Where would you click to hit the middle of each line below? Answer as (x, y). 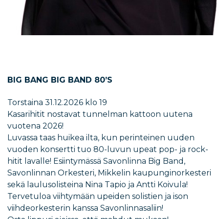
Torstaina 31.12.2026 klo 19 (57, 103)
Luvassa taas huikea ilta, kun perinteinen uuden (101, 138)
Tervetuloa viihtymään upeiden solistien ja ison (98, 197)
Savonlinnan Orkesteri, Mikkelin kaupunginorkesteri (109, 173)
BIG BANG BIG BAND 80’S (60, 80)
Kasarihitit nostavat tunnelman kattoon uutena (100, 114)
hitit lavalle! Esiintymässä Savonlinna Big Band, (96, 161)
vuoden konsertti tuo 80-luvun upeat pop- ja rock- (108, 150)
